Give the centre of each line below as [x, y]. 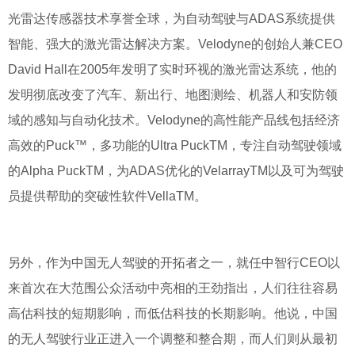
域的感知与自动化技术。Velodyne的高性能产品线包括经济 [174, 120]
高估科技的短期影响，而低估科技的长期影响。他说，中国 [173, 313]
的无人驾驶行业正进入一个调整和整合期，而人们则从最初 [173, 339]
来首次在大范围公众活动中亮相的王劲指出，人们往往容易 [173, 288]
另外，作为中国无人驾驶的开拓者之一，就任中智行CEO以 [174, 263]
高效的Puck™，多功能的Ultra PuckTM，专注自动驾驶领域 [175, 145]
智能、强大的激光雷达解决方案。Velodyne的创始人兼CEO [175, 44]
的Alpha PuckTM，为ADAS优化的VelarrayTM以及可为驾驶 [176, 171]
